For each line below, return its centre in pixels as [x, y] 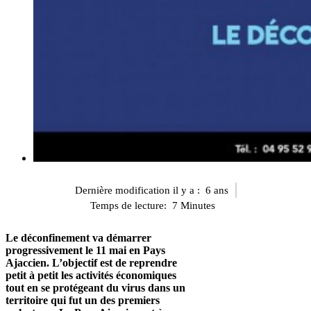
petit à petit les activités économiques [91, 275]
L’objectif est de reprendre [115, 262]
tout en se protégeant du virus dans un [95, 287]
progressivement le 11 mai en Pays [85, 250]
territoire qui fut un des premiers [83, 300]
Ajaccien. [29, 262]
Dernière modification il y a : [137, 191]
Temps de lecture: [128, 206]
